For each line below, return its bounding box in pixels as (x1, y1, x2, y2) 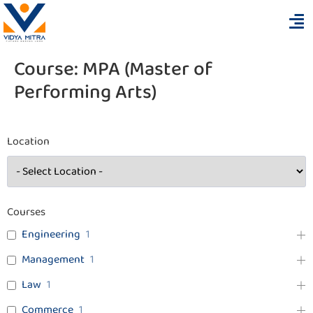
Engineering (22, 226, 80, 244)
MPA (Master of (82, 54, 212, 86)
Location (7, 133, 50, 151)
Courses (7, 203, 45, 221)
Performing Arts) (14, 77, 156, 109)
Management (22, 251, 85, 269)
